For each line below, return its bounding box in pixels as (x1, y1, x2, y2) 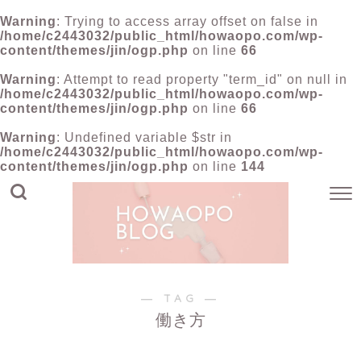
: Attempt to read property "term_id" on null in (56, 73, 347, 86)
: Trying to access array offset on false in (56, 15, 318, 28)
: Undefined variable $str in (56, 131, 232, 144)
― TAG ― (141, 290, 220, 305)
